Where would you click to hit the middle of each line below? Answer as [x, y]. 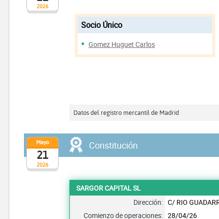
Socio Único [102, 25]
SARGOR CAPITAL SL [109, 188]
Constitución [113, 145]
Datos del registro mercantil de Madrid [126, 112]
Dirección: [148, 202]
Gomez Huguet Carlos [122, 44]
